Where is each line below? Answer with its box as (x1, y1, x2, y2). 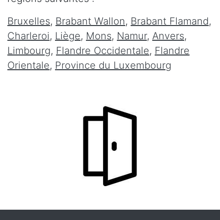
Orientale (7, 59, 50, 71)
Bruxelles (7, 15, 50, 27)
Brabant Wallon (55, 15, 125, 27)
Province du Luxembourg (55, 59, 171, 71)
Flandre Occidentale (56, 44, 149, 56)
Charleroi (7, 29, 50, 42)
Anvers (152, 29, 184, 42)
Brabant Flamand (131, 15, 209, 27)
